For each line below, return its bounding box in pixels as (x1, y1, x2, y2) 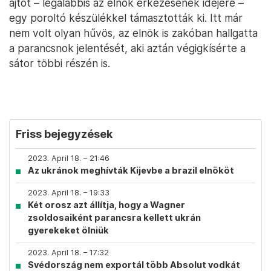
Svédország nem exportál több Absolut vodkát (28, 260, 240, 270)
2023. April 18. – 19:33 (28, 188, 109, 197)
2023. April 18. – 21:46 (28, 154, 109, 163)
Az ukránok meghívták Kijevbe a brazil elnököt (28, 165, 234, 175)
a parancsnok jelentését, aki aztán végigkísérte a (9, 42, 246, 54)
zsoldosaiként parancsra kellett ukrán (28, 212, 201, 223)
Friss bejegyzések (16, 128, 113, 140)
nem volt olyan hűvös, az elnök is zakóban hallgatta (9, 27, 258, 39)
